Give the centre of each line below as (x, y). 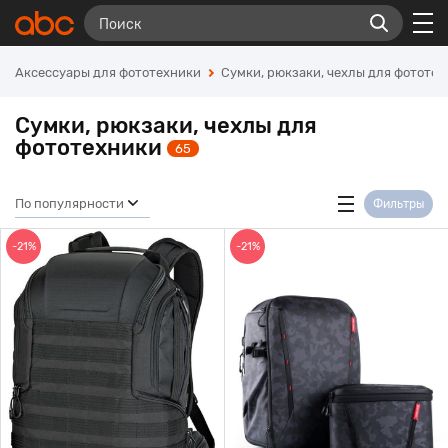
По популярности (69, 203)
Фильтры (398, 203)
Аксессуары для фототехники (108, 72)
